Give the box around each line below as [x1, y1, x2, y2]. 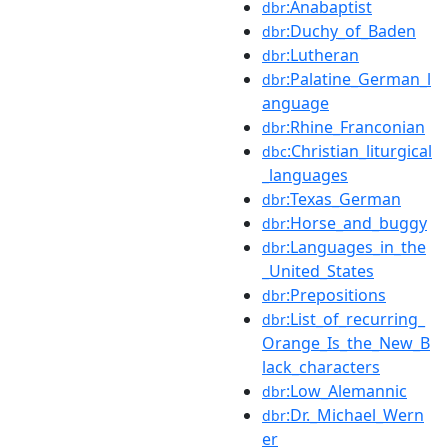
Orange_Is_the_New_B [262, 331, 430, 354]
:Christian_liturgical [287, 139, 432, 162]
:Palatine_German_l [286, 67, 431, 90]
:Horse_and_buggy [286, 211, 427, 234]
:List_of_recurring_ [286, 307, 425, 330]
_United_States [262, 259, 374, 282]
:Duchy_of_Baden [286, 19, 416, 42]
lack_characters [262, 355, 380, 378]
